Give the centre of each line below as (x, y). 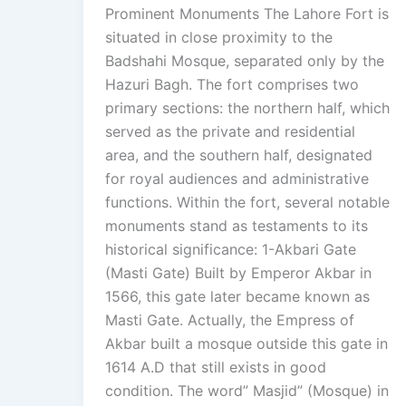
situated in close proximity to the (219, 38)
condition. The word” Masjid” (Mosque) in (247, 391)
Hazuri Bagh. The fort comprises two (232, 85)
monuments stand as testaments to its (237, 226)
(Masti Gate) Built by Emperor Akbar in (238, 273)
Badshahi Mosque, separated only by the (245, 61)
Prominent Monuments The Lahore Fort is (247, 14)
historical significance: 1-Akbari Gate (231, 250)
